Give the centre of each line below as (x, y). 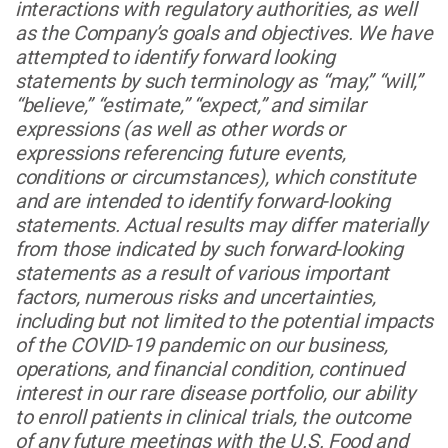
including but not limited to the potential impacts (224, 320)
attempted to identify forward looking (175, 56)
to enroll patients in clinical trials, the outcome (213, 416)
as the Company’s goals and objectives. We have (224, 32)
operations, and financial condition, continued (209, 368)
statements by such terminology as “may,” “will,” (218, 80)
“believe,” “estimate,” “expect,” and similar (190, 104)
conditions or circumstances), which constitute (215, 176)
